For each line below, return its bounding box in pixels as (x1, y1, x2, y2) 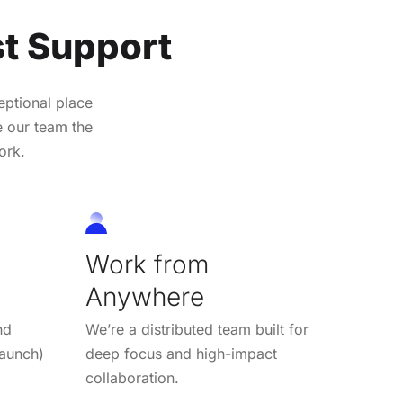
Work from (85, 248, 209, 280)
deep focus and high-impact (85, 344, 277, 363)
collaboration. (85, 368, 179, 387)
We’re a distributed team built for (85, 319, 309, 338)
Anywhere (85, 281, 204, 312)
